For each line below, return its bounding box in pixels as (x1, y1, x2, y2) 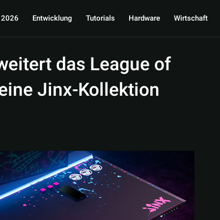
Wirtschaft (173, 13, 208, 24)
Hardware (128, 13, 160, 24)
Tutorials (85, 13, 115, 24)
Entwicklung (32, 13, 72, 24)
